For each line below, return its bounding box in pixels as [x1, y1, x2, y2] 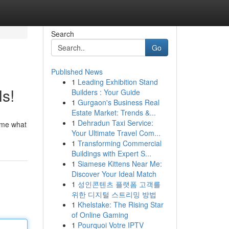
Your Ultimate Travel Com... [71, 128, 161, 138]
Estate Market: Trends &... [71, 107, 156, 118]
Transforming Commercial [77, 138, 162, 148]
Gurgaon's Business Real [77, 97, 159, 107]
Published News [51, 66, 103, 77]
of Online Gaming [71, 210, 128, 220]
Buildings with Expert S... [71, 148, 151, 158]
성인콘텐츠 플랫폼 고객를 [77, 179, 161, 189]
